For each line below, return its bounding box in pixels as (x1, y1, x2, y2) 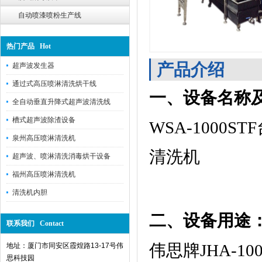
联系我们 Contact (6, 219, 64, 227)
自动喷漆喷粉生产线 (18, 11, 81, 19)
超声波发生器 (12, 61, 54, 70)
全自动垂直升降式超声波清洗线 (12, 98, 111, 106)
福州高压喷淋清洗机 (12, 170, 75, 178)
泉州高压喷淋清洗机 (12, 134, 75, 142)
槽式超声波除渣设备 (12, 116, 75, 124)
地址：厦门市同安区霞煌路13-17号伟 (6, 242, 123, 250)
